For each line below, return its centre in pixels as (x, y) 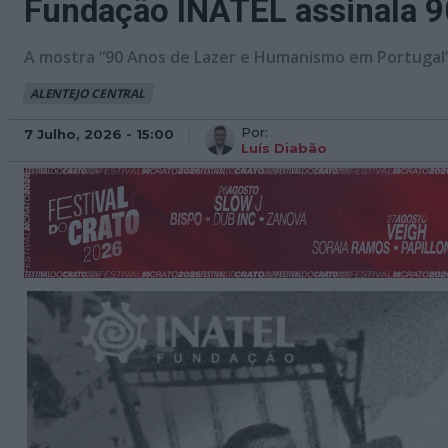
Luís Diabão (284, 148)
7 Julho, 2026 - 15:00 (99, 133)
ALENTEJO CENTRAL (87, 93)
